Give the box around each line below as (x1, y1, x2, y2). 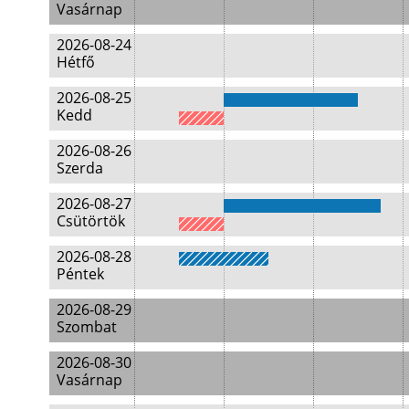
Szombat (57, 316, 117, 337)
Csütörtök (57, 210, 125, 231)
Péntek (57, 263, 104, 284)
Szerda (57, 157, 103, 178)
